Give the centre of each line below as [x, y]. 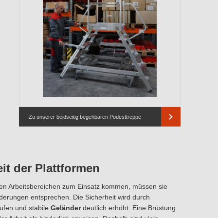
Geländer [65, 208]
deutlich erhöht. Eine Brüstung [128, 208]
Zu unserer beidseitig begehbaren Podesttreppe [85, 117]
